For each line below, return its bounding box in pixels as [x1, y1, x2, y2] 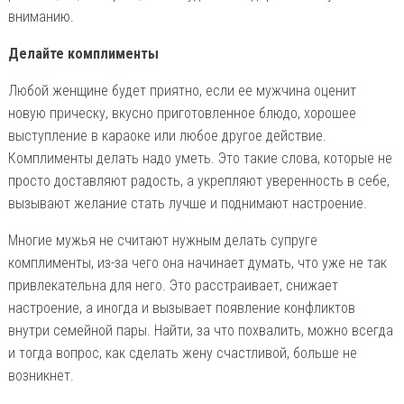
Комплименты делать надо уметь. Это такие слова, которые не [7, 149, 392, 167]
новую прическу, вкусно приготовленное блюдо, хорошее [7, 104, 356, 122]
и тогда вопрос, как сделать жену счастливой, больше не [7, 344, 357, 362]
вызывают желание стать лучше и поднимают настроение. [7, 194, 367, 212]
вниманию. [7, 7, 74, 25]
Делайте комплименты [7, 44, 159, 62]
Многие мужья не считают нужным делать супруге [7, 231, 317, 249]
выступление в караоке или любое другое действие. [7, 126, 326, 144]
